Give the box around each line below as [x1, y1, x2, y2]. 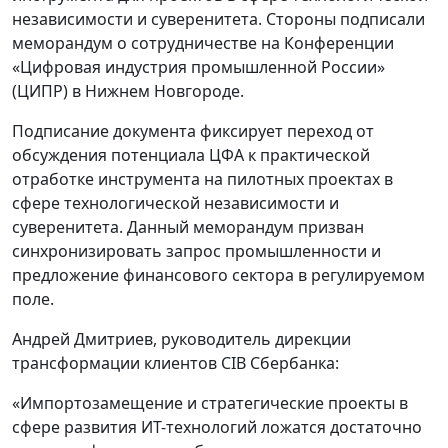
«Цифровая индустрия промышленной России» [12, 56, 385, 79]
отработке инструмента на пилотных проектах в [12, 168, 393, 191]
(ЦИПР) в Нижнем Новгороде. [12, 80, 244, 103]
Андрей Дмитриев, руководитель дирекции [12, 328, 351, 351]
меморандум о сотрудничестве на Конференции [12, 32, 394, 55]
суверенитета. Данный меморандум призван [12, 216, 364, 239]
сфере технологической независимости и [12, 192, 339, 215]
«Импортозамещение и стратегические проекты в [12, 392, 408, 415]
